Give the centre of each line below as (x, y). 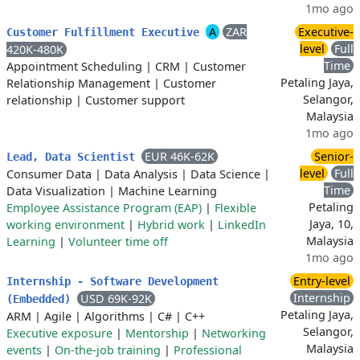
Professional (208, 350)
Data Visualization (56, 191)
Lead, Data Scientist (74, 157)
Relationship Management (78, 84)
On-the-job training (108, 350)
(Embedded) (42, 299)
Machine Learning (168, 191)
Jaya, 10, (331, 224)
